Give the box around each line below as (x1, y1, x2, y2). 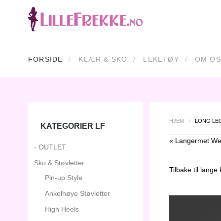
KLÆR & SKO (78, 55, 128, 63)
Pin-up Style (45, 174, 82, 182)
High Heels (45, 205, 79, 213)
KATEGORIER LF (40, 122, 105, 130)
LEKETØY (143, 55, 179, 63)
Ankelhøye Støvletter (45, 189, 110, 197)
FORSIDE (28, 55, 63, 63)
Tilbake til (169, 166, 200, 174)
